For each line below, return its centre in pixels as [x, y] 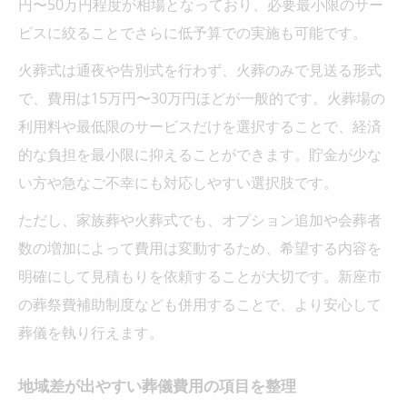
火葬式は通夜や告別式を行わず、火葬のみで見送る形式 [200, 69]
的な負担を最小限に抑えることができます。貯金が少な [200, 154]
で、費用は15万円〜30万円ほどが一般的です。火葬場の [202, 98]
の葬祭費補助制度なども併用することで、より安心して [200, 304]
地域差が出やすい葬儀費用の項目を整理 [157, 385]
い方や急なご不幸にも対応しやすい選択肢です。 [178, 182]
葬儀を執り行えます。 [91, 332]
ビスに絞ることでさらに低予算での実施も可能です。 [193, 32]
